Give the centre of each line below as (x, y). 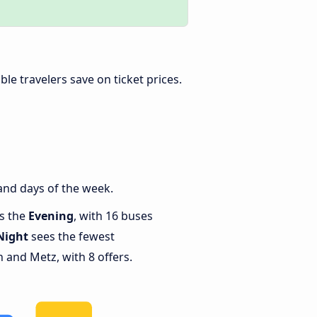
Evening (51, 216)
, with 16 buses (113, 216)
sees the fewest (71, 237)
